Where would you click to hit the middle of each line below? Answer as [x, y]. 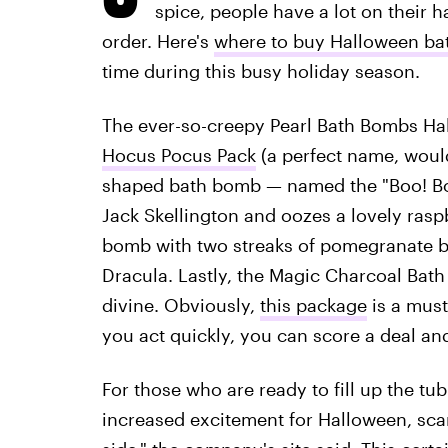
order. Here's [157, 41]
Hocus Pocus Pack [178, 155]
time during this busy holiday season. [260, 71]
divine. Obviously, [180, 305]
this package [313, 305]
